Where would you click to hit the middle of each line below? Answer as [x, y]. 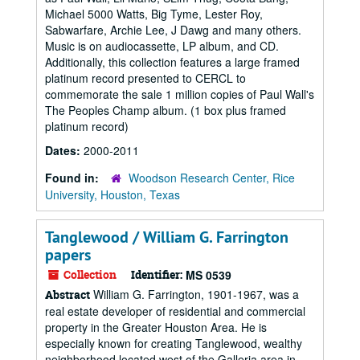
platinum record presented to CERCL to [145, 78]
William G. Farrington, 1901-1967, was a [194, 294]
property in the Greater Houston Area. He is [156, 327]
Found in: [74, 178]
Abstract [67, 295]
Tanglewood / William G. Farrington [167, 237]
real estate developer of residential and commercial [175, 311]
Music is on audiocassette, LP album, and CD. [162, 46]
